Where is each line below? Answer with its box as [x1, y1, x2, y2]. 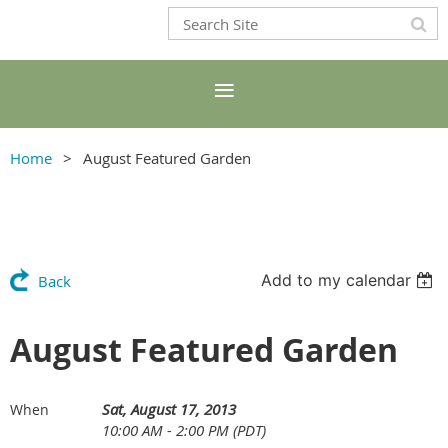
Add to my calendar [261, 270, 412, 290]
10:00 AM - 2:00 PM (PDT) [102, 420, 266, 440]
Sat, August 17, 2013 [102, 399, 236, 419]
